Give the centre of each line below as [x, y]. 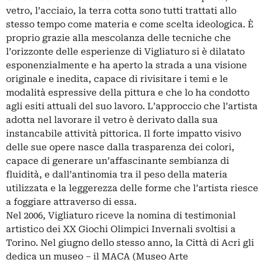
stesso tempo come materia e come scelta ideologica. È [130, 24]
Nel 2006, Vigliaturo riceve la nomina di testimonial [121, 216]
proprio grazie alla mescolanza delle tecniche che [118, 38]
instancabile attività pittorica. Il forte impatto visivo [123, 134]
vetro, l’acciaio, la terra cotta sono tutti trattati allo [121, 11]
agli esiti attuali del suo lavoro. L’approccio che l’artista [132, 106]
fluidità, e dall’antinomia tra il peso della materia [117, 175]
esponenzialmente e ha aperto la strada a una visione [126, 65]
